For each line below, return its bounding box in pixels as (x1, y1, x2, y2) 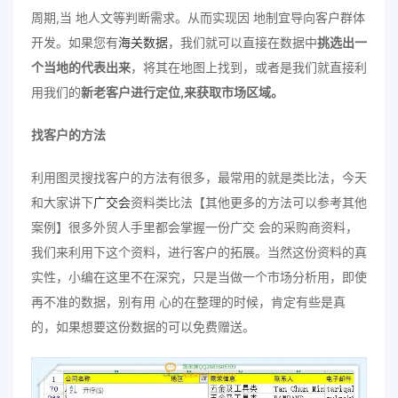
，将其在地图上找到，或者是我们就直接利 (131, 60, 367, 75)
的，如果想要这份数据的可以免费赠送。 (31, 319, 255, 334)
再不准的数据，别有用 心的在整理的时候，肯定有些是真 (31, 294, 346, 309)
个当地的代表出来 (31, 60, 131, 75)
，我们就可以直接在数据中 (168, 35, 317, 50)
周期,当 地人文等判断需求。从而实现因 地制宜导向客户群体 (31, 10, 365, 25)
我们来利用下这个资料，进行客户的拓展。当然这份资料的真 (31, 244, 367, 259)
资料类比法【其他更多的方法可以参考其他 (131, 195, 367, 210)
